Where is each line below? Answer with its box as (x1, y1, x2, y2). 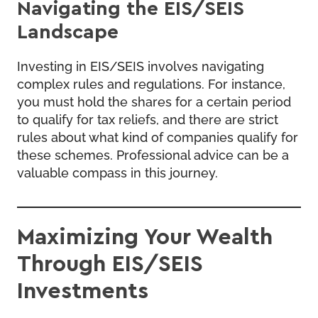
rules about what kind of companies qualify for (17, 127, 298, 145)
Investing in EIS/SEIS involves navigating (17, 56, 264, 74)
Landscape (17, 18, 119, 43)
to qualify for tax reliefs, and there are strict (17, 109, 278, 127)
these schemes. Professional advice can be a (17, 145, 289, 163)
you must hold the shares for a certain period (17, 92, 291, 109)
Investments (17, 275, 148, 304)
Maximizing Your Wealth (17, 221, 273, 250)
